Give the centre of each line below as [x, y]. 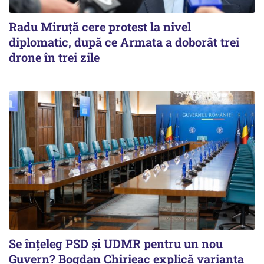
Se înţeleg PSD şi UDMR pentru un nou [116, 244]
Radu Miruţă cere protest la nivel [100, 27]
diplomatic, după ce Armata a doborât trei [124, 42]
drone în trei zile [54, 57]
